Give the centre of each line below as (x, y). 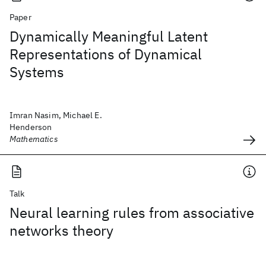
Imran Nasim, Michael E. (56, 115)
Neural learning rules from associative (132, 213)
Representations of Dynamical (106, 54)
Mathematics (34, 139)
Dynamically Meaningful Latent (109, 36)
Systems (37, 72)
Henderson (31, 127)
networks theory (61, 230)
